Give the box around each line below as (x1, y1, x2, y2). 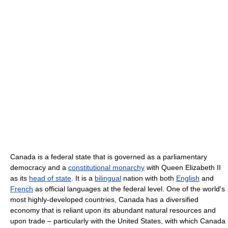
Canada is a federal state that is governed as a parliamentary (10, 153, 207, 161)
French (10, 185, 33, 193)
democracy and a (10, 163, 68, 172)
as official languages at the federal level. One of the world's (33, 185, 225, 193)
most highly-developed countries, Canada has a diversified (10, 195, 198, 204)
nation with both (121, 174, 176, 182)
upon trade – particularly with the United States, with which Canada (10, 217, 225, 225)
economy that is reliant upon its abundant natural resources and (10, 206, 216, 214)
